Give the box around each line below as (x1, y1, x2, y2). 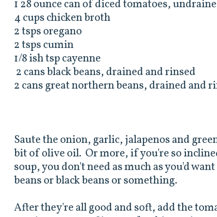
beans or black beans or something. (14, 173, 178, 189)
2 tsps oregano (14, 24, 82, 40)
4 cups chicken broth (14, 11, 111, 26)
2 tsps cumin (14, 38, 74, 53)
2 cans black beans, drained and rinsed (14, 65, 196, 80)
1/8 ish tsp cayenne (14, 51, 101, 67)
